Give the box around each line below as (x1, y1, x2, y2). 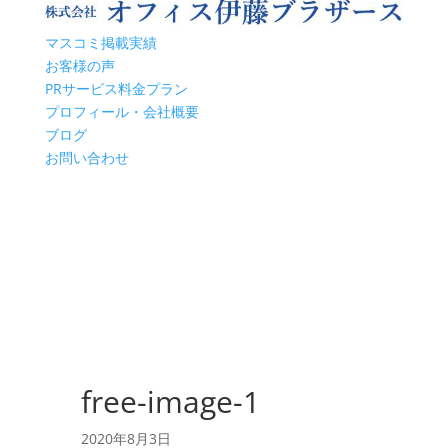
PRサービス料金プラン (44, 78, 188, 98)
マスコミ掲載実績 (44, 32, 157, 52)
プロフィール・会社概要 (44, 101, 199, 121)
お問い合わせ (44, 147, 129, 167)
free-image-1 (80, 380, 260, 422)
